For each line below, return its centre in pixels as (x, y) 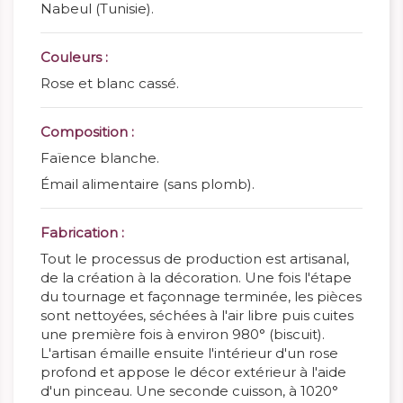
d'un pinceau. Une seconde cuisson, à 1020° (189, 391)
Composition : (87, 132)
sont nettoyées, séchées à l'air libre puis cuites (197, 315)
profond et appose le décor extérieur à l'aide (193, 372)
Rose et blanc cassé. (110, 83)
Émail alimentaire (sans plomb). (148, 184)
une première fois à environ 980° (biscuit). (183, 334)
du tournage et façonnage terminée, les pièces (201, 296)
